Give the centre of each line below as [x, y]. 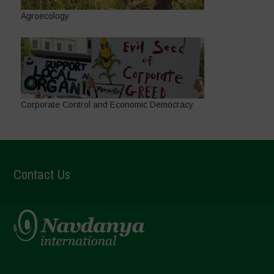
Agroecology [45, 16]
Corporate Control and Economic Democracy [107, 104]
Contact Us [42, 174]
